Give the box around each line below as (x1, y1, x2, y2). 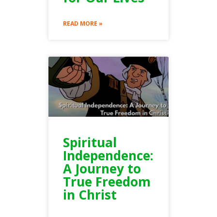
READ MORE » (63, 19, 103, 28)
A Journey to (63, 159, 141, 177)
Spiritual (63, 133, 117, 151)
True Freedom (63, 172, 151, 190)
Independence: (63, 146, 153, 164)
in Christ (63, 186, 117, 203)
